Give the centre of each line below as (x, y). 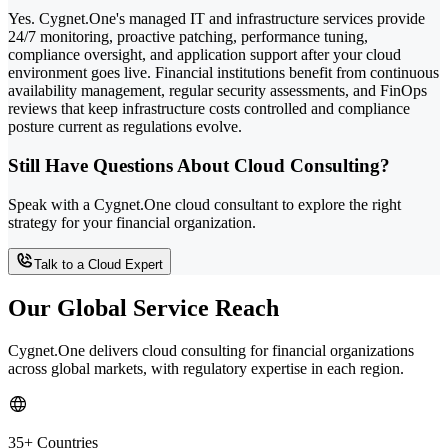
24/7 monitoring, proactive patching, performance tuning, (188, 37)
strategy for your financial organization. (132, 222)
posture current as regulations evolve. (125, 127)
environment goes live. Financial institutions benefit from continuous (223, 73)
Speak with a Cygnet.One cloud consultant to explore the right (204, 204)
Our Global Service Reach (143, 307)
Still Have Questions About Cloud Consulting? (199, 166)
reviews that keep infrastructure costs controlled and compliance (209, 109)
